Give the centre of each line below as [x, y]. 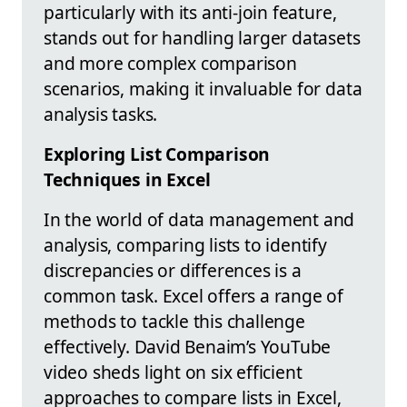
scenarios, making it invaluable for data [203, 88]
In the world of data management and [199, 219]
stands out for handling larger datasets [202, 37]
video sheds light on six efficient [173, 372]
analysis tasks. [101, 114]
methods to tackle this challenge [174, 321]
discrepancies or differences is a [173, 270]
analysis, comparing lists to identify [185, 244]
